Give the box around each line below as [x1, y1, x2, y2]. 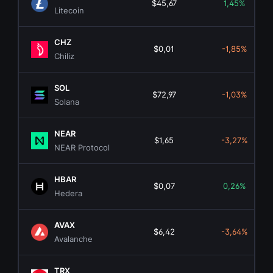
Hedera [54, 188, 83, 199]
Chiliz [54, 51, 75, 62]
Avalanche [54, 234, 93, 244]
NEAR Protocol [54, 143, 110, 153]
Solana [54, 97, 80, 107]
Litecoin [54, 5, 85, 16]
